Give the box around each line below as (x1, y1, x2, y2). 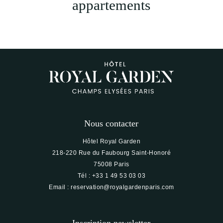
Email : (49, 183, 71, 191)
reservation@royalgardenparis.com (71, 183, 174, 191)
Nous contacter (84, 118, 139, 128)
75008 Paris (94, 160, 129, 168)
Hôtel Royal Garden (82, 137, 141, 145)
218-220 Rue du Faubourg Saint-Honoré (52, 149, 171, 156)
